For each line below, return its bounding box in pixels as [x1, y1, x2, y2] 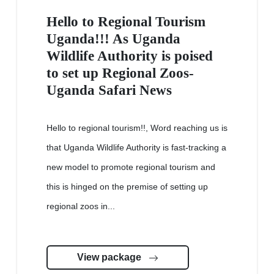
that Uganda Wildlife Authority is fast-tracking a [46, 143, 226, 153]
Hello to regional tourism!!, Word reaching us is [46, 123, 228, 133]
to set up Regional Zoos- [46, 65, 194, 81]
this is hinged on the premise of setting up [46, 182, 208, 192]
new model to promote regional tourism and [46, 162, 215, 172]
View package [77, 252, 144, 263]
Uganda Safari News [46, 82, 172, 98]
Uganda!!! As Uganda [46, 31, 180, 47]
